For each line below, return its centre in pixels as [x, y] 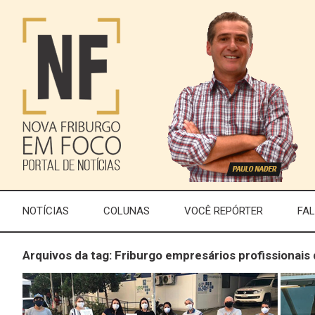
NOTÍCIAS [46, 211]
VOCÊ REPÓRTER [224, 211]
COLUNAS [127, 211]
